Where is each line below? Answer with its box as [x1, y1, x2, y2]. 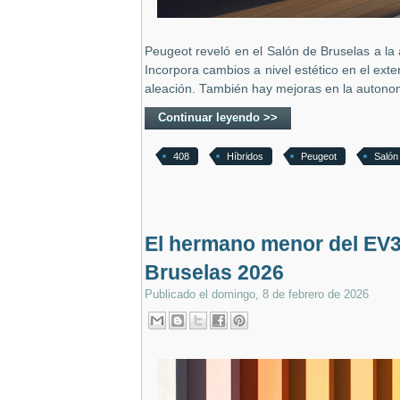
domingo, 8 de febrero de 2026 [212, 287, 369, 302]
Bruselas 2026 [145, 261, 284, 285]
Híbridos [227, 151, 263, 162]
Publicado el [145, 287, 212, 302]
